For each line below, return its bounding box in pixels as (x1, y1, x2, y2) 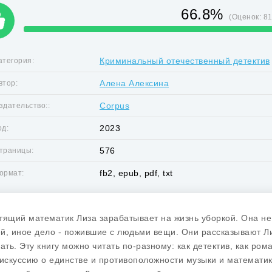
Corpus (100, 101, 129, 110)
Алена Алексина (100, 78, 169, 88)
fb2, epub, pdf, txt (100, 168, 173, 178)
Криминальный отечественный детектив (100, 56, 270, 66)
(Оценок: (229, 13, 263, 21)
